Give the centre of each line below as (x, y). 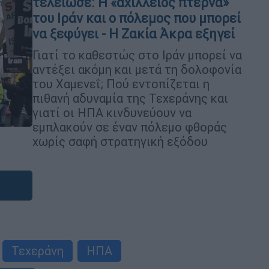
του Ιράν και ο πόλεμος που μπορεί (137, 18)
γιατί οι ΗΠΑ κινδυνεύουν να (112, 113)
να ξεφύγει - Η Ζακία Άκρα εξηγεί (134, 34)
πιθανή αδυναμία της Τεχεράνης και (130, 98)
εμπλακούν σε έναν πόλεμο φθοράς (130, 127)
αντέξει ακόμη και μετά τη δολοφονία (137, 69)
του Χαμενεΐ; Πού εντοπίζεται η (121, 84)
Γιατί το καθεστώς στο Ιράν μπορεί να (137, 55)
